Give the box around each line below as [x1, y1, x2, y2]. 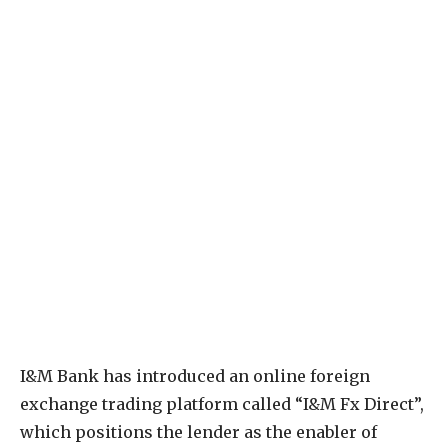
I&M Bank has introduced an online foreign [20, 366, 370, 387]
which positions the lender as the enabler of [20, 422, 377, 443]
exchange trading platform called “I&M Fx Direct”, [20, 394, 424, 415]
